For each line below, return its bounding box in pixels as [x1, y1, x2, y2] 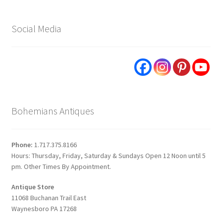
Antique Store [11, 182, 54, 192]
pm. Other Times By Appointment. [11, 162, 111, 171]
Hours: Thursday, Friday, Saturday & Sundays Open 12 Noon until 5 [11, 151, 206, 160]
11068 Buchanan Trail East [11, 193, 86, 203]
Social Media [11, 22, 61, 35]
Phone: [11, 140, 34, 149]
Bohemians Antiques [11, 104, 94, 117]
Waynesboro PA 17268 [11, 204, 77, 214]
